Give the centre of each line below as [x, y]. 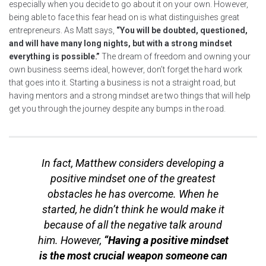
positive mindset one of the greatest [133, 179]
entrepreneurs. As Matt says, [63, 31]
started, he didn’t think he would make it [133, 210]
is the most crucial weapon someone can [133, 256]
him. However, [71, 240]
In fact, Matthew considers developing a [133, 163]
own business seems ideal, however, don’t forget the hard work [126, 70]
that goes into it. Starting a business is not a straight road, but [122, 83]
